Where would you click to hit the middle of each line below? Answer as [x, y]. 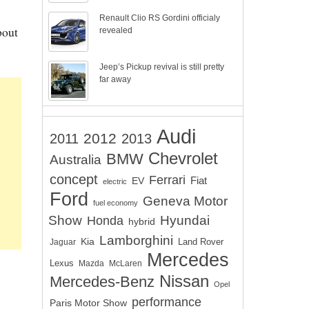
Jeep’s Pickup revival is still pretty [162, 67]
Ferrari [167, 180]
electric [115, 181]
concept [74, 179]
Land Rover [201, 242]
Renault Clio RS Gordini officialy [160, 18]
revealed [116, 30]
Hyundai [185, 220]
